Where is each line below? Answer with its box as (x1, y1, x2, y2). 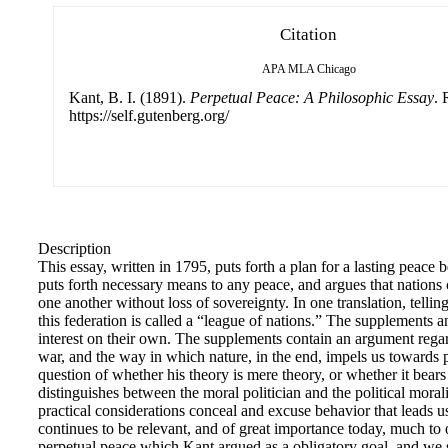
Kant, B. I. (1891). (68, 88, 190, 106)
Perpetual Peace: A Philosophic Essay (189, 88, 434, 106)
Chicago (316, 61, 356, 76)
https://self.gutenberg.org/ (68, 106, 229, 124)
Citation (280, 24, 337, 44)
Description (38, 239, 111, 257)
